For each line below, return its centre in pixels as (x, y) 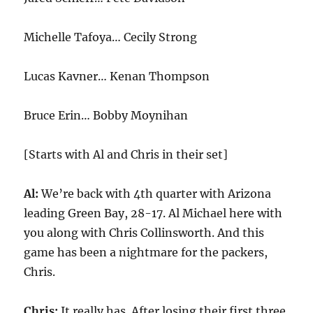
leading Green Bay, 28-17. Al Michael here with (153, 213)
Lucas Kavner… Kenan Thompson (117, 76)
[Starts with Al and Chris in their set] (126, 154)
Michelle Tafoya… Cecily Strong (111, 37)
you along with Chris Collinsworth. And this (144, 233)
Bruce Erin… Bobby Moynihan (106, 115)
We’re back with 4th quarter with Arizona (155, 194)
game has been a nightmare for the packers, (146, 252)
